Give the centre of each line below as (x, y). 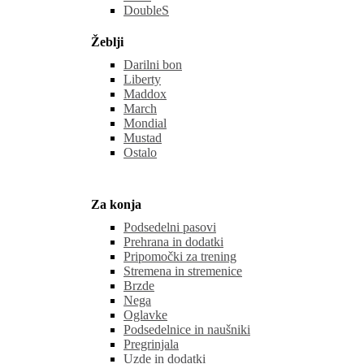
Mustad (143, 138)
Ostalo (140, 153)
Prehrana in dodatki (173, 241)
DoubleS (146, 11)
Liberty (142, 80)
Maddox (145, 94)
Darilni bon (153, 65)
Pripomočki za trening (180, 256)
